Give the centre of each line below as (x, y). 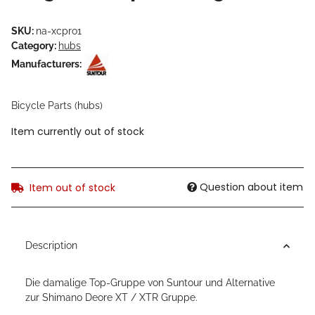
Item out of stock (72, 188)
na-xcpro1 (59, 31)
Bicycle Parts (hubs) (57, 106)
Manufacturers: (46, 64)
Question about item (251, 187)
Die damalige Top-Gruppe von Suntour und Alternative (150, 283)
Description (51, 246)
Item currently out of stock (78, 132)
